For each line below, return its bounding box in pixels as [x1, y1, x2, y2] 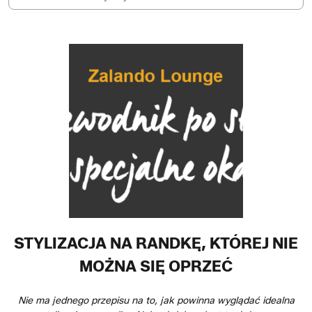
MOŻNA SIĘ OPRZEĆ [79, 257, 233, 276]
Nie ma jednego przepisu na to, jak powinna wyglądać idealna [17, 295, 295, 306]
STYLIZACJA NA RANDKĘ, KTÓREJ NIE [14, 234, 298, 253]
